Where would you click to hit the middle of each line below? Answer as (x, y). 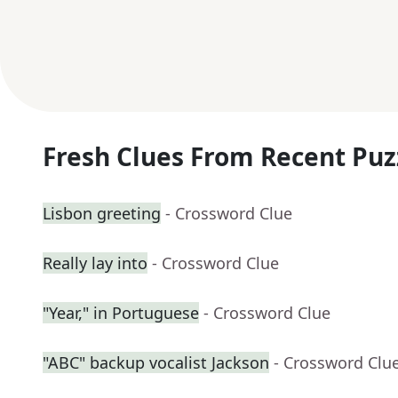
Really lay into (95, 263)
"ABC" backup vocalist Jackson (156, 363)
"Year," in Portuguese (121, 313)
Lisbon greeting (102, 214)
